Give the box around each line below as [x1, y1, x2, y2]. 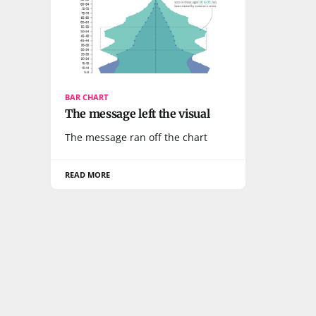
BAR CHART [65, 91, 109, 102]
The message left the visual [65, 106, 210, 121]
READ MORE [65, 169, 111, 180]
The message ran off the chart [65, 130, 207, 144]
